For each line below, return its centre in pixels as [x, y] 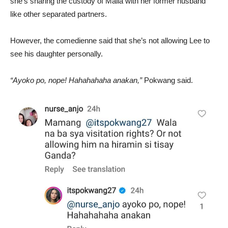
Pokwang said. [168, 80]
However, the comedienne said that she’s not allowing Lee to [110, 40]
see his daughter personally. [56, 54]
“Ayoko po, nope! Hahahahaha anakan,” [77, 80]
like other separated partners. [59, 14]
